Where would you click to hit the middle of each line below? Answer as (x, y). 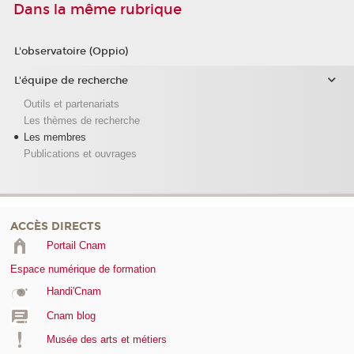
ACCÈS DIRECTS (56, 227)
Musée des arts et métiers (106, 340)
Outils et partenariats (71, 104)
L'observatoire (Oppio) (71, 51)
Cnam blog (71, 315)
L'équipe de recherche (71, 81)
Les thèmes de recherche (81, 120)
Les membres (55, 137)
